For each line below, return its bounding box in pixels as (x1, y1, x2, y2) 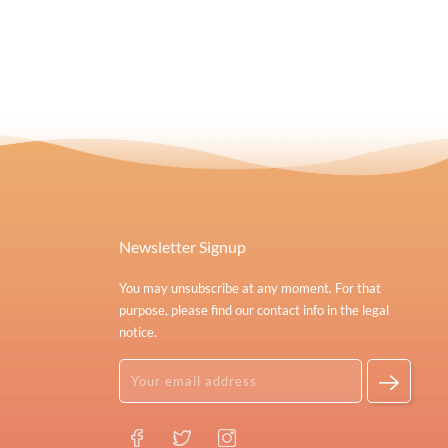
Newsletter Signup (119, 237, 247, 257)
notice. (119, 324, 158, 341)
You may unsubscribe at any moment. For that (119, 280, 382, 297)
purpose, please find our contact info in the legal (119, 302, 390, 319)
